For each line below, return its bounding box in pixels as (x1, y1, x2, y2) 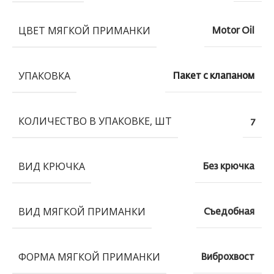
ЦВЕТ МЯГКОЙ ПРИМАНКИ (18, 23, 150, 37)
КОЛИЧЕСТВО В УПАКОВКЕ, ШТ (18, 114, 172, 128)
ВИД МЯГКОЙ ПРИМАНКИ (18, 204, 146, 218)
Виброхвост (201, 252, 254, 262)
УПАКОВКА (18, 68, 70, 83)
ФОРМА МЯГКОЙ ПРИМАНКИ (18, 250, 160, 264)
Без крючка (202, 161, 254, 171)
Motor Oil (212, 26, 254, 35)
